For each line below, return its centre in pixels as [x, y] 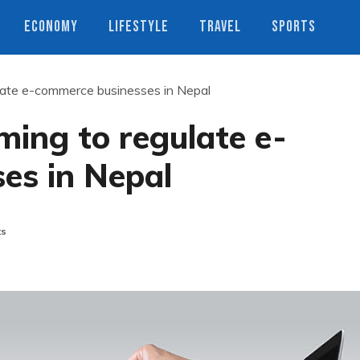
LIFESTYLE [139, 27]
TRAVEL [220, 27]
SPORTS [294, 27]
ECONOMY [51, 27]
